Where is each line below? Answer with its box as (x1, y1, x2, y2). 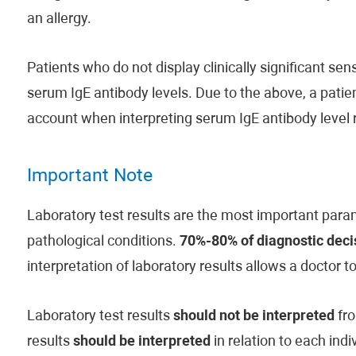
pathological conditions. (26, 234, 180, 250)
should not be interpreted (172, 309, 335, 324)
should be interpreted (72, 335, 211, 350)
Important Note (26, 168, 153, 186)
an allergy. (26, 12, 91, 27)
